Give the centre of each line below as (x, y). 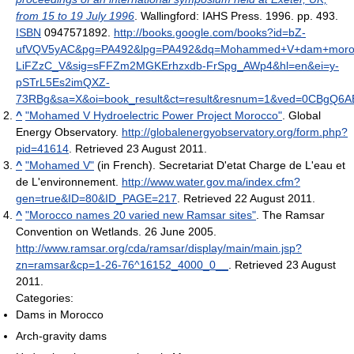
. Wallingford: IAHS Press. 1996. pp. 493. (236, 16)
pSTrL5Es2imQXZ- (63, 83)
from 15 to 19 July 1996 (75, 16)
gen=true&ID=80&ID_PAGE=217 (96, 199)
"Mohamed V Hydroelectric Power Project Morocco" (154, 116)
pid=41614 (42, 149)
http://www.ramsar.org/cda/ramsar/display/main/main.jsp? (159, 249)
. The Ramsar (290, 215)
